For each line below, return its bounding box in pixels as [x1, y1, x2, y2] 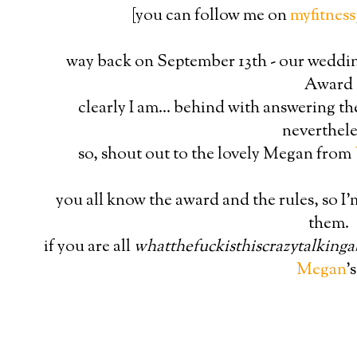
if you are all [44, 234, 135, 259]
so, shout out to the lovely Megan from [78, 142, 355, 167]
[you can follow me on [131, 3, 290, 28]
